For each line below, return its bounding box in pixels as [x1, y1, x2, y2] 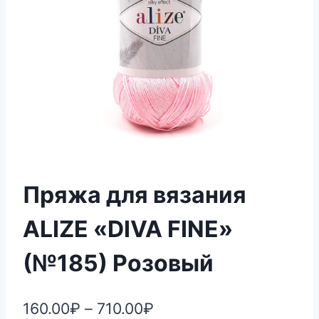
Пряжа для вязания [23, 181, 246, 209]
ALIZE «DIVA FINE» [23, 215, 233, 244]
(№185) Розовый [23, 249, 214, 278]
